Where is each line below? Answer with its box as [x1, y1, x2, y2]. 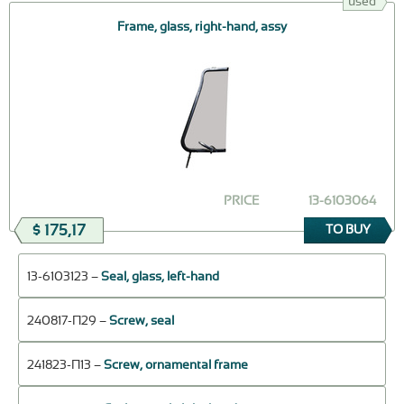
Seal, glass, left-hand [101, 270, 219, 283]
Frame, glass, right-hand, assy [117, 20, 287, 33]
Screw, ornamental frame [104, 358, 248, 372]
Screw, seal [109, 314, 174, 327]
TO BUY [326, 224, 371, 237]
